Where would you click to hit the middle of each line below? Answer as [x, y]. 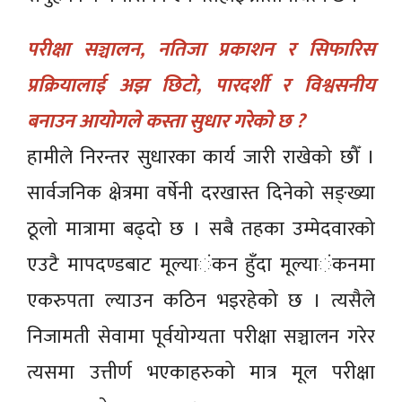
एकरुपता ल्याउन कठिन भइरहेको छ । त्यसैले [201, 301]
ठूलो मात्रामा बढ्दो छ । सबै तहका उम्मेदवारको [201, 229]
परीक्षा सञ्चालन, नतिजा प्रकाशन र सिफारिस [201, 49]
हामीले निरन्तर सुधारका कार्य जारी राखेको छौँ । [201, 157]
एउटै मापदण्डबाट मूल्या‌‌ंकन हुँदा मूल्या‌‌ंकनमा [201, 265]
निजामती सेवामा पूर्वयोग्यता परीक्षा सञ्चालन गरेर [201, 336]
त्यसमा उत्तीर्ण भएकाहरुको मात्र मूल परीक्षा [201, 372]
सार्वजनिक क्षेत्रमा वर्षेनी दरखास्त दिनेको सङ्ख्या [201, 193]
